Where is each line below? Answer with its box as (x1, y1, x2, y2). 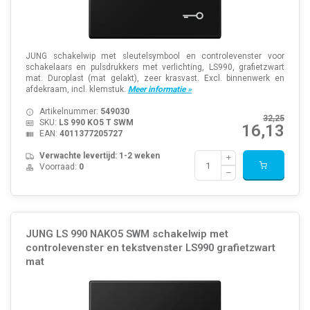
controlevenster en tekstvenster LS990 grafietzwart (25, 241, 275, 254)
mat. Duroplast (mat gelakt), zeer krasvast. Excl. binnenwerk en (25, 73, 285, 84)
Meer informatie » (127, 84, 192, 95)
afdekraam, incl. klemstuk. (25, 84, 128, 95)
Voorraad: (39, 162, 79, 172)
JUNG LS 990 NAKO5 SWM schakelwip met (25, 227, 228, 240)
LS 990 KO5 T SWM (58, 118, 134, 128)
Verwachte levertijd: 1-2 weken (39, 151, 160, 161)
